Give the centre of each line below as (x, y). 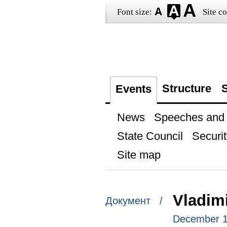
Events (133, 89)
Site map (139, 155)
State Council (150, 136)
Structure (186, 88)
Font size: (134, 12)
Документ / (134, 201)
